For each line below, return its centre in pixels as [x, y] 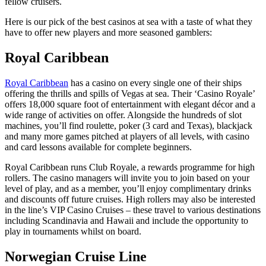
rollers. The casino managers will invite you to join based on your [127, 178]
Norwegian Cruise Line [76, 257]
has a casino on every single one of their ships [155, 83]
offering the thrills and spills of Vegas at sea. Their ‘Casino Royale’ [130, 94]
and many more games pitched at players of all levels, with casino [127, 137]
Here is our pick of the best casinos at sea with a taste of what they [129, 22]
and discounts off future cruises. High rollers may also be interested [130, 199]
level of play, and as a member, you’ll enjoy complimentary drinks [128, 189]
